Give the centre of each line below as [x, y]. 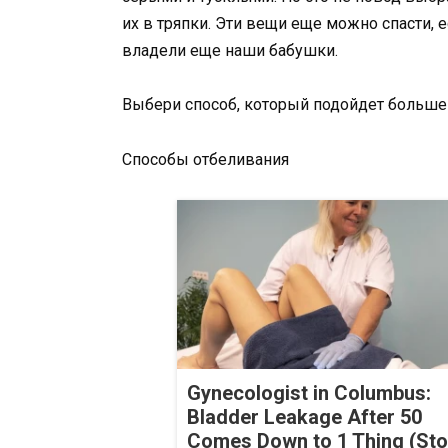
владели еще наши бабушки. [230, 51]
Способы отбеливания [205, 159]
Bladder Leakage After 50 [304, 416]
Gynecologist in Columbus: [309, 392]
